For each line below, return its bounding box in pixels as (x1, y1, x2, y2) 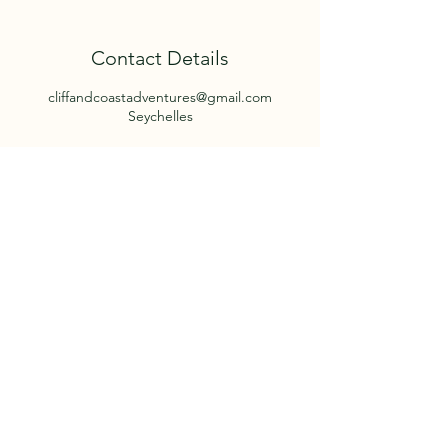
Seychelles (127, 107, 193, 125)
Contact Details (91, 46, 229, 70)
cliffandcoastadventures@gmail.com (48, 88, 272, 106)
